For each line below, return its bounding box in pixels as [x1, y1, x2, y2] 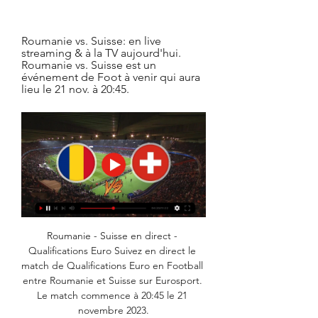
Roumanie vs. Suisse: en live [21, 34, 161, 48]
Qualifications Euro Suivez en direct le [28, 244, 196, 258]
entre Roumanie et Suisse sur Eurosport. [22, 274, 202, 287]
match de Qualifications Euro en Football [21, 259, 203, 273]
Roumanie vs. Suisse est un [21, 58, 156, 72]
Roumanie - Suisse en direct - [47, 229, 177, 243]
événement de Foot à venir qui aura [21, 70, 200, 84]
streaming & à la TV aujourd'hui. [21, 46, 181, 60]
